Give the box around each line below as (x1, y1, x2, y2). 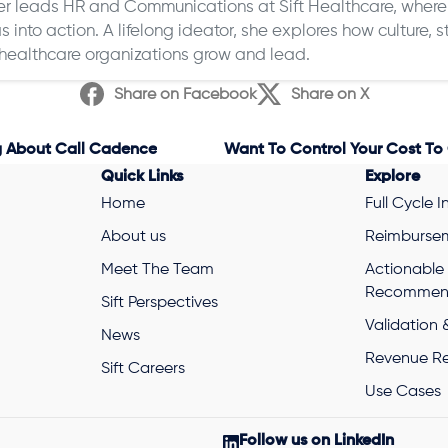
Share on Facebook (113, 83, 257, 103)
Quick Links (100, 164, 183, 185)
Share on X (290, 83, 369, 103)
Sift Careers (100, 357, 185, 377)
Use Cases (364, 380, 441, 400)
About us (100, 225, 166, 245)
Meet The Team (100, 258, 214, 278)
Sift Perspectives (100, 291, 218, 311)
